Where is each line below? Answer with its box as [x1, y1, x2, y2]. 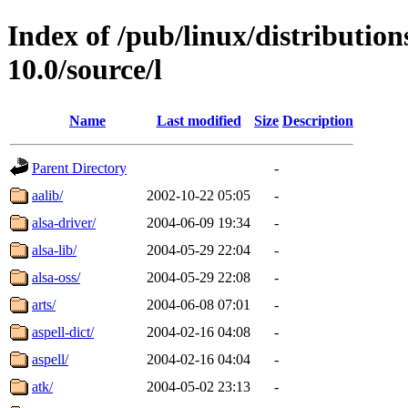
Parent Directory [32, 159, 127, 176]
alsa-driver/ [32, 214, 96, 230]
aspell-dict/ [32, 323, 94, 340]
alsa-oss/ [32, 269, 80, 285]
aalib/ [32, 187, 63, 203]
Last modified [156, 112, 241, 128]
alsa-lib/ [32, 241, 76, 258]
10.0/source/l [7, 53, 162, 87]
